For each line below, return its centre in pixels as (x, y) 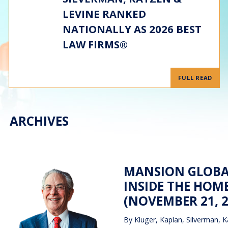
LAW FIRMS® (95, 44)
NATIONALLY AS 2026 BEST (132, 29)
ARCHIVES (39, 121)
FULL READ (195, 78)
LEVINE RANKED (104, 14)
